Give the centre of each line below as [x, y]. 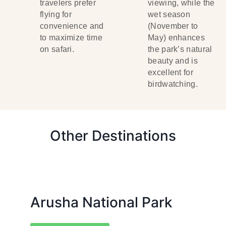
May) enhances [176, 38]
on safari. [57, 49]
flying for [56, 14]
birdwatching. [173, 84]
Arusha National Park [101, 202]
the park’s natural [180, 49]
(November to [173, 26]
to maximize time [71, 38]
